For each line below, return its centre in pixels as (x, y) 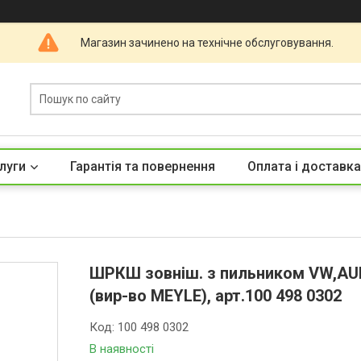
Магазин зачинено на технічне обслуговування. (207, 42)
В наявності (122, 349)
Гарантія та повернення (143, 166)
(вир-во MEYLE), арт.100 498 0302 (216, 296)
